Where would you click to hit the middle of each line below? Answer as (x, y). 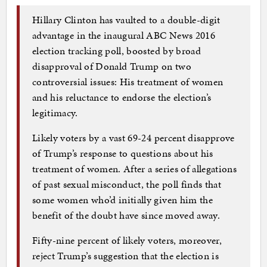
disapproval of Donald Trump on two (112, 66)
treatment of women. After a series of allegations (135, 168)
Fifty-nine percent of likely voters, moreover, (127, 240)
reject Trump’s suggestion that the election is (126, 255)
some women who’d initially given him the (123, 199)
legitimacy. (55, 112)
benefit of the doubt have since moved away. (126, 215)
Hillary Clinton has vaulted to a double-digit (126, 19)
